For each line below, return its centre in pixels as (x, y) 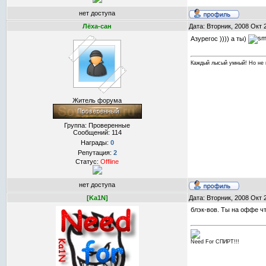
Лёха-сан (97, 26)
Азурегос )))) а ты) (219, 38)
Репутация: (95, 153)
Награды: (95, 142)
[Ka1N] (97, 198)
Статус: (88, 161)
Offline (110, 161)
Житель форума (97, 100)
